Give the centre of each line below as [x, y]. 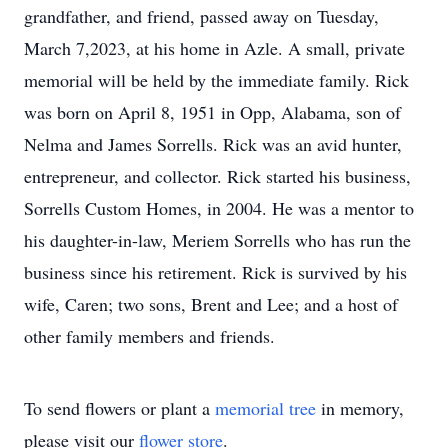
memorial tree [265, 408]
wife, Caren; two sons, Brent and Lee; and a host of [211, 304]
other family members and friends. [149, 336]
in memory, [360, 408]
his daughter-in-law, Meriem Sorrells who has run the [217, 240]
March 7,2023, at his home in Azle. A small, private [214, 48]
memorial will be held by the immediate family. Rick [216, 80]
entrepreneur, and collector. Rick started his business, [217, 176]
